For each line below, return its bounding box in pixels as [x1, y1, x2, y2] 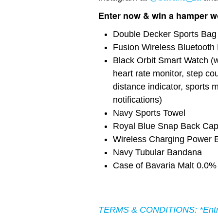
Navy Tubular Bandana [113, 147, 202, 157]
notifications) [113, 94, 162, 105]
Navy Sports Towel [113, 108, 185, 118]
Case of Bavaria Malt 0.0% [113, 160, 217, 170]
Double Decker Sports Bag [113, 29, 217, 39]
